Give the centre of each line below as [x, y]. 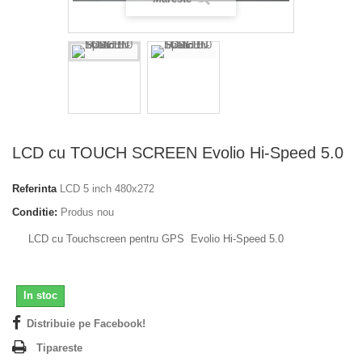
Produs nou [87, 212]
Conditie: [35, 212]
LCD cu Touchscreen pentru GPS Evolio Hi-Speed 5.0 [156, 239]
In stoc [40, 295]
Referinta [34, 189]
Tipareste [59, 348]
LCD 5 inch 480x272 [107, 189]
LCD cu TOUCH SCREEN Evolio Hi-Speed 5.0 [178, 153]
